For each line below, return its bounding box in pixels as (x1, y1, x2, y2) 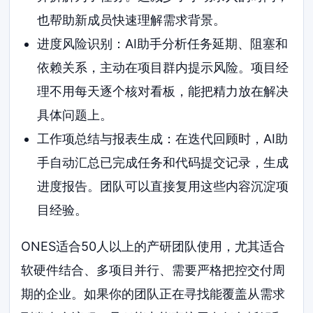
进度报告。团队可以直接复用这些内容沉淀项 (36, 179, 289, 194)
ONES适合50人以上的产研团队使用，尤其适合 (21, 239, 286, 254)
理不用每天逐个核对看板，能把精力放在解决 (36, 84, 289, 99)
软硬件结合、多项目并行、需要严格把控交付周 (21, 263, 286, 278)
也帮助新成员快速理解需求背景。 (36, 13, 226, 28)
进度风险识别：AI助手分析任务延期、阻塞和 (36, 36, 288, 52)
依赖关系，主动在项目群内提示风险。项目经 (36, 60, 289, 75)
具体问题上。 (36, 108, 112, 123)
